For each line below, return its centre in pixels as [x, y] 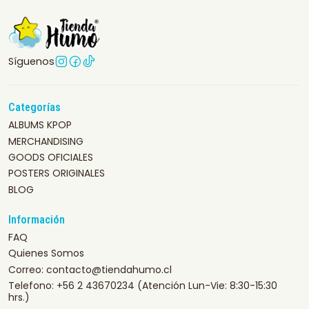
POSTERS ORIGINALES [57, 173]
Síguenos [31, 62]
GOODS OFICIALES [51, 157]
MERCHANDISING [46, 141]
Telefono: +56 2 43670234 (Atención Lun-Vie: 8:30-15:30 [143, 286]
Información [37, 219]
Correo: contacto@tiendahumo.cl [90, 269]
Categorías [34, 108]
